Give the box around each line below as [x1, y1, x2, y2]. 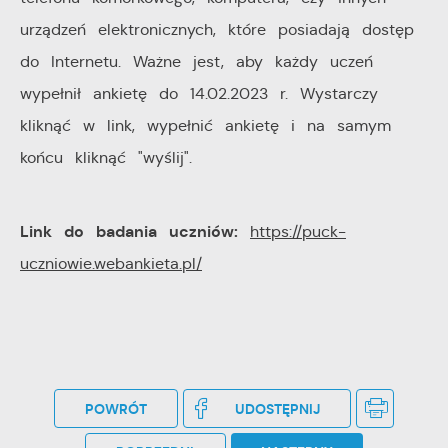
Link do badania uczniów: [20, 221, 250, 243]
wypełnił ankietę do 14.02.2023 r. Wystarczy [20, 84, 378, 104]
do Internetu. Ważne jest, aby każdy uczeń [20, 52, 373, 72]
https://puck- [250, 222, 346, 242]
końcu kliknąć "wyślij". [20, 148, 192, 168]
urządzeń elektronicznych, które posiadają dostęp [20, 20, 414, 40]
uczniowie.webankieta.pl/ [20, 254, 202, 274]
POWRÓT [84, 399, 147, 418]
